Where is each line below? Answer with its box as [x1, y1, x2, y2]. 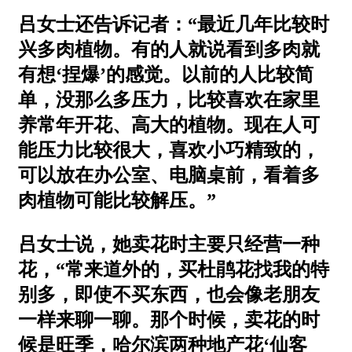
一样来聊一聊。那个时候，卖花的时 [18, 309, 320, 330]
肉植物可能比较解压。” [18, 189, 216, 211]
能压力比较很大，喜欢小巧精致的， [18, 139, 320, 160]
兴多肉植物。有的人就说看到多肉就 [18, 38, 320, 60]
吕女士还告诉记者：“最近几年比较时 [18, 13, 329, 35]
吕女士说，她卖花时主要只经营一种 [18, 233, 320, 255]
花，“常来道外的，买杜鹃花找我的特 [18, 258, 329, 280]
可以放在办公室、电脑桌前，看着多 [18, 164, 320, 185]
